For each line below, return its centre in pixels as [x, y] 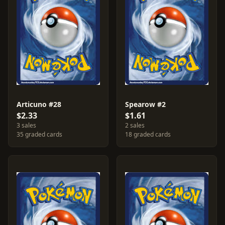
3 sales [26, 125]
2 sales [135, 125]
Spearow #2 [145, 104]
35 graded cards [39, 134]
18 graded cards [148, 134]
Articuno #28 [39, 104]
